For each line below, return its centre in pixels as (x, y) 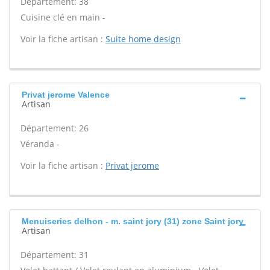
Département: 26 (55, 128)
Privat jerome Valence (66, 95)
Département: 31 (55, 255)
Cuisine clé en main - (63, 17)
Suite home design (143, 39)
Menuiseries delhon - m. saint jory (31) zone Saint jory (133, 221)
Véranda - (40, 144)
